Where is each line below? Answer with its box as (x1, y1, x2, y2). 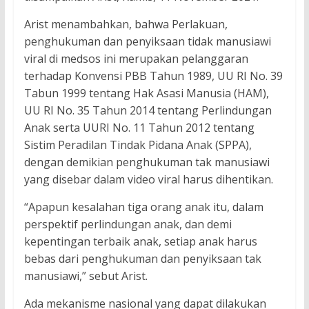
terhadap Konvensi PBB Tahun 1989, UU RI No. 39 (23, 68, 283, 83)
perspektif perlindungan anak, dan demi (23, 216, 232, 232)
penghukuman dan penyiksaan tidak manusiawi (23, 33, 271, 49)
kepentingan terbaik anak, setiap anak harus (23, 233, 257, 249)
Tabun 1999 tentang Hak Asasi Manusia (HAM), (23, 85, 269, 101)
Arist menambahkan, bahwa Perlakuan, (23, 16, 228, 32)
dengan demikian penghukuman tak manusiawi (23, 154, 270, 170)
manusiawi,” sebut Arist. (23, 268, 148, 283)
